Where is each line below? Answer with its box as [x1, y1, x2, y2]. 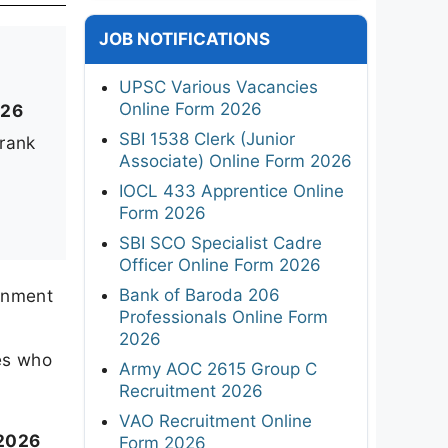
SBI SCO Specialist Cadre [119, 232, 322, 253]
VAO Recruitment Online [119, 410, 312, 431]
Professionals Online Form [119, 306, 328, 327]
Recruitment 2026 [119, 380, 263, 401]
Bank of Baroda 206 [119, 284, 280, 305]
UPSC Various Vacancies [119, 76, 318, 97]
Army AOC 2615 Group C [119, 358, 317, 379]
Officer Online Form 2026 [119, 254, 321, 275]
